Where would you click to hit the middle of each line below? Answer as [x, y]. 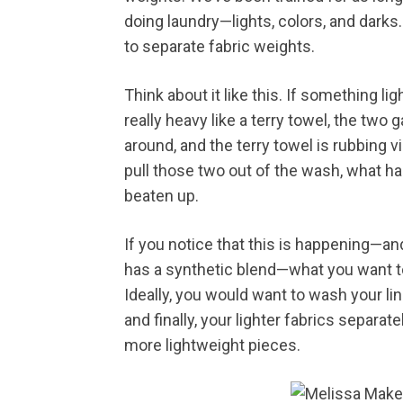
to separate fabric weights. [221, 46]
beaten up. [163, 196]
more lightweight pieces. [212, 345]
